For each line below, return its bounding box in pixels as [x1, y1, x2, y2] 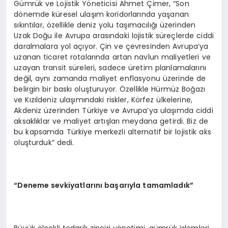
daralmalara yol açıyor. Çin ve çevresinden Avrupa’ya [14, 41, 209, 51]
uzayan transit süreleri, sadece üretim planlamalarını [14, 62, 206, 73]
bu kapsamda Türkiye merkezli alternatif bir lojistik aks [14, 126, 211, 137]
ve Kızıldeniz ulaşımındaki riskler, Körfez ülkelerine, [14, 94, 193, 105]
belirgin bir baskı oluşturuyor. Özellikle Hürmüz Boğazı [14, 83, 205, 94]
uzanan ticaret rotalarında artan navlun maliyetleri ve [14, 51, 211, 62]
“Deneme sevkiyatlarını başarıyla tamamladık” [14, 180, 194, 190]
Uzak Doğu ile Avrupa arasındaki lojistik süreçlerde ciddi [14, 30, 214, 41]
